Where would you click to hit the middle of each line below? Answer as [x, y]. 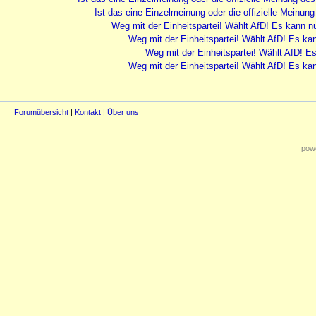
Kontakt [88, 113]
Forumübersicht [41, 113]
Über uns [123, 113]
